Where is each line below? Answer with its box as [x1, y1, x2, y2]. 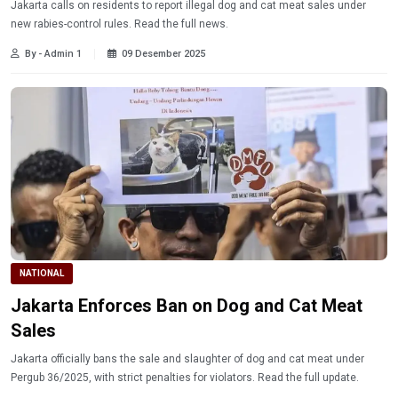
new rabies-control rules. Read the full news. [11, 17, 228, 30]
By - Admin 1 [25, 47, 82, 60]
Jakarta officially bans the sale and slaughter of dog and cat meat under [11, 353, 364, 366]
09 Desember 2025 [122, 47, 205, 60]
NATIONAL [20, 267, 64, 278]
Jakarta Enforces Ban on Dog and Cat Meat [11, 295, 362, 317]
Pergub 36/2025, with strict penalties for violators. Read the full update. [11, 371, 359, 385]
